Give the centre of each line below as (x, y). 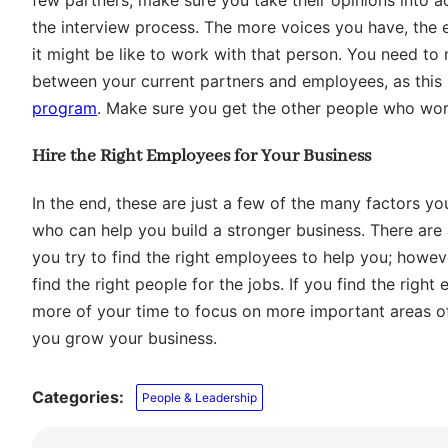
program (64, 107)
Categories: (78, 397)
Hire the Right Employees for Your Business (201, 155)
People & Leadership (200, 397)
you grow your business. (124, 338)
